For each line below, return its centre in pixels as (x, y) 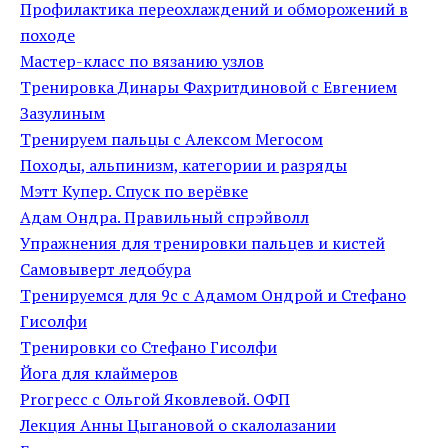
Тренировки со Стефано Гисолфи (148, 347)
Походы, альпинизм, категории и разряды (183, 165)
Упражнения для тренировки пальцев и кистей (202, 243)
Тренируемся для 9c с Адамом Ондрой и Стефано (213, 295)
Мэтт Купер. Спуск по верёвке (134, 191)
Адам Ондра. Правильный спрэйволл (164, 217)
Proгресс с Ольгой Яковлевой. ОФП (155, 399)
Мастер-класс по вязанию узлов (142, 61)
